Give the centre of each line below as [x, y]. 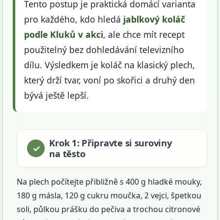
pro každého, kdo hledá [74, 19]
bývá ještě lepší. [57, 96]
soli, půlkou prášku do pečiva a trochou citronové [109, 209]
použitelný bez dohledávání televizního [104, 50]
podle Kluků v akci [64, 35]
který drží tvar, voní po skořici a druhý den [110, 80]
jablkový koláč [154, 19]
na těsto [67, 154]
